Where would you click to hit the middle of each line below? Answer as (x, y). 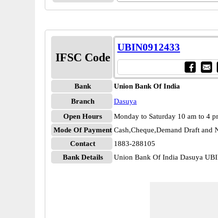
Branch (83, 101)
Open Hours (83, 116)
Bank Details (83, 157)
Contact (83, 144)
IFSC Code (83, 57)
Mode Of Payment (83, 130)
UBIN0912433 (149, 47)
